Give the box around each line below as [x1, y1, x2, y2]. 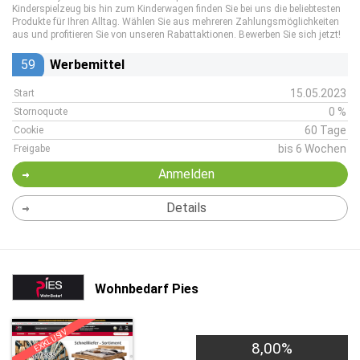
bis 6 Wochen [278, 142, 346, 155]
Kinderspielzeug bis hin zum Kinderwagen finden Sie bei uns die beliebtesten [12, 3, 341, 14]
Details [166, 200, 207, 215]
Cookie [14, 125, 43, 136]
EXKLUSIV [32, 327, 68, 354]
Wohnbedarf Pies [95, 280, 198, 297]
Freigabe [14, 143, 50, 154]
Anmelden [157, 166, 215, 182]
